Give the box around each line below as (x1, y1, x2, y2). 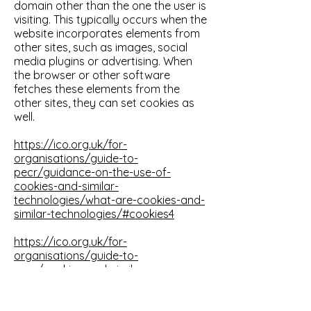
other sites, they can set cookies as (14, 96, 194, 110)
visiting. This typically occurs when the (14, 12, 207, 26)
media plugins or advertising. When (14, 54, 192, 68)
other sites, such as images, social (14, 40, 187, 54)
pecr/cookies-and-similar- (14, 262, 148, 276)
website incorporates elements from (14, 26, 200, 40)
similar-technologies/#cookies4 (14, 207, 174, 221)
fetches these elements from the (14, 82, 180, 96)
